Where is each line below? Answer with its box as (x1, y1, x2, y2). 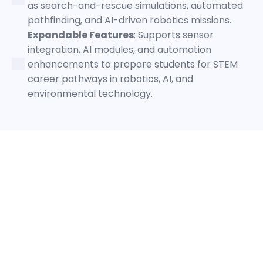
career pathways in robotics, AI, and (28, 72, 193, 86)
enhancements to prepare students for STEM (28, 57, 238, 71)
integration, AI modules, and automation (28, 42, 211, 56)
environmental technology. (28, 86, 153, 100)
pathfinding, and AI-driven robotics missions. (28, 13, 231, 27)
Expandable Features (28, 28, 134, 42)
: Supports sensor (134, 28, 214, 42)
